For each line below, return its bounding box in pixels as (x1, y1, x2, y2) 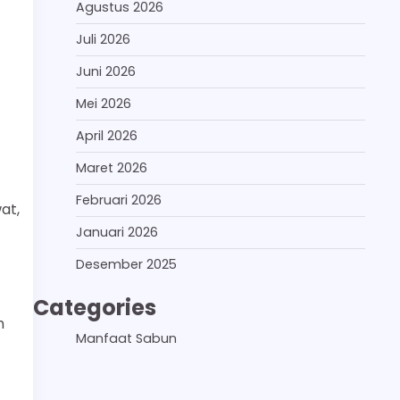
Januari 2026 (76, 222, 158, 241)
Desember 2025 (76, 254, 177, 273)
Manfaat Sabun (76, 329, 177, 347)
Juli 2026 (76, 29, 130, 48)
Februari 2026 (76, 190, 162, 209)
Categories (33, 292, 156, 322)
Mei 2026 (76, 94, 131, 112)
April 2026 (76, 126, 137, 145)
